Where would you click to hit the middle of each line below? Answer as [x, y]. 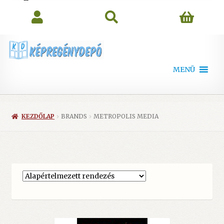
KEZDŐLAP [38, 116]
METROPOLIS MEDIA [126, 116]
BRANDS [74, 116]
